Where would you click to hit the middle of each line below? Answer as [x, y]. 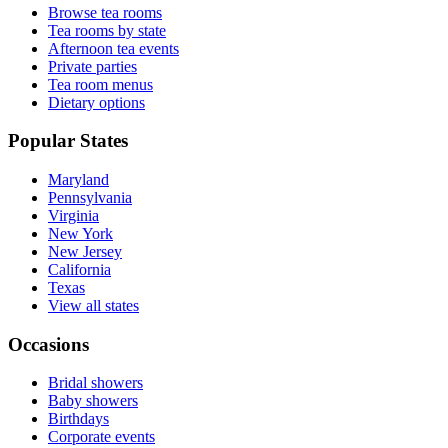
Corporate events [101, 437]
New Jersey [85, 251]
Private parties [92, 66]
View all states [93, 305]
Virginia [73, 215]
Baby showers [93, 401]
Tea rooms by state [107, 30]
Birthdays [78, 419]
